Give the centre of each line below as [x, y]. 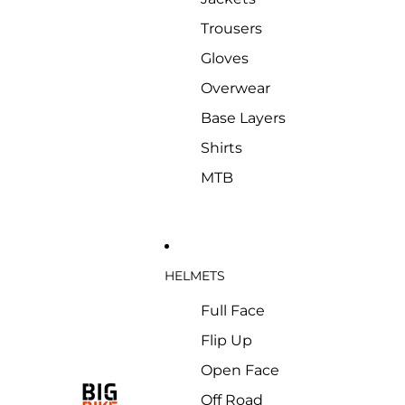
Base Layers [243, 118]
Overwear [235, 88]
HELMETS [195, 275]
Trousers [231, 28]
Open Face [240, 370]
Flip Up [226, 340]
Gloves [225, 58]
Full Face [233, 311]
